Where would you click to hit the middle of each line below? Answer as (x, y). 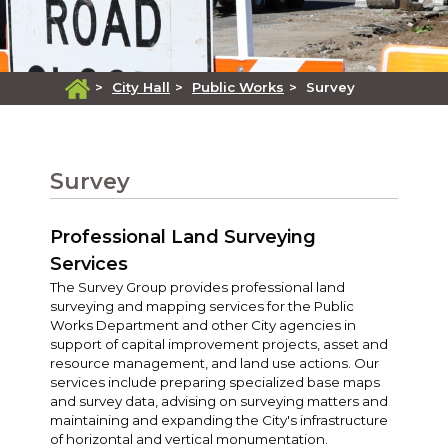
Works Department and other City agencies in (203, 324)
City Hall (141, 87)
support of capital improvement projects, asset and (219, 343)
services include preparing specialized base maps (215, 381)
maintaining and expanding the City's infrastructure (219, 419)
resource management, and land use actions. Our (214, 362)
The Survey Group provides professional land (197, 286)
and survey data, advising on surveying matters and (219, 400)
